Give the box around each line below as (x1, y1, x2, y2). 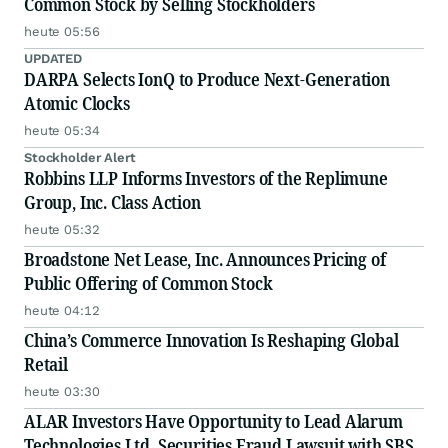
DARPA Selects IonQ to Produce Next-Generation (24, 67, 390, 92)
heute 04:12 (24, 303, 100, 319)
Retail (24, 352, 68, 377)
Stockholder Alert (24, 150, 136, 166)
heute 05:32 (24, 222, 100, 238)
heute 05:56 (24, 24, 100, 40)
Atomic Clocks (24, 91, 130, 116)
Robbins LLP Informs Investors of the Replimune (24, 166, 388, 191)
